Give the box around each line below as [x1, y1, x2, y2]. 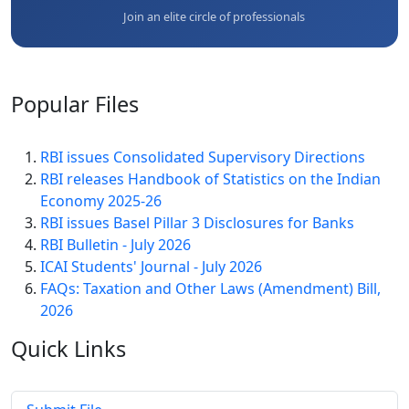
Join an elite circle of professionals [122, 8, 305, 26]
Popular [11, 89, 95, 120]
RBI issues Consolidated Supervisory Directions [40, 147, 365, 168]
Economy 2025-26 [40, 191, 162, 212]
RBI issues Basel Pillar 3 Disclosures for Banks [40, 213, 354, 234]
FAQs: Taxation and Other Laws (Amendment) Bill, [40, 278, 381, 299]
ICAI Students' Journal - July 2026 [40, 257, 262, 278]
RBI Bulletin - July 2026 [40, 235, 191, 256]
